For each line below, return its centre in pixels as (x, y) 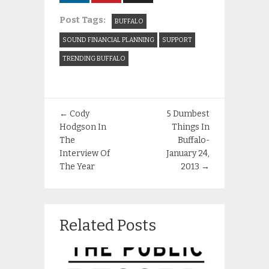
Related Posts (108, 225)
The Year (77, 166)
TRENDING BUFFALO (94, 58)
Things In (191, 127)
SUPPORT (177, 40)
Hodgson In (83, 127)
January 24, (188, 153)
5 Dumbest (188, 113)
